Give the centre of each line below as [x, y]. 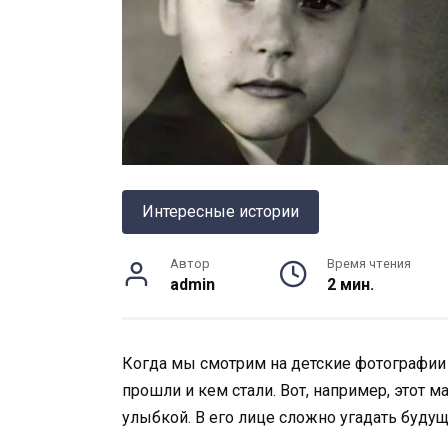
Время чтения [369, 264]
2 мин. [351, 285]
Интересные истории [220, 212]
